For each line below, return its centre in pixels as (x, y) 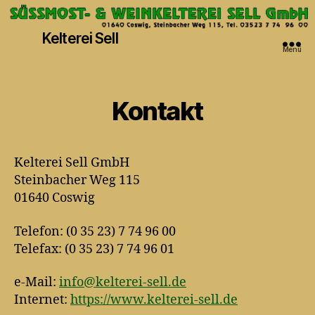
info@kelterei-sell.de (123, 283)
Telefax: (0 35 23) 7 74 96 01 (94, 249)
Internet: (42, 300)
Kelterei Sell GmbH (72, 163)
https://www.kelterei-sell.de (154, 300)
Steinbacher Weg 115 (77, 181)
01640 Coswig (54, 198)
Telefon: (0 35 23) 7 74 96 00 (95, 231)
